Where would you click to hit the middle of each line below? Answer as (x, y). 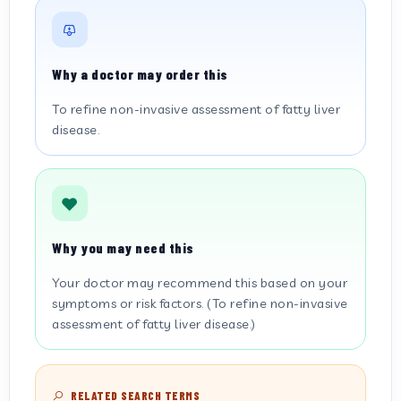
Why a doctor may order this (140, 74)
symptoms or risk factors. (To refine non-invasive (200, 303)
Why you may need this (123, 247)
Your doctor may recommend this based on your (200, 283)
